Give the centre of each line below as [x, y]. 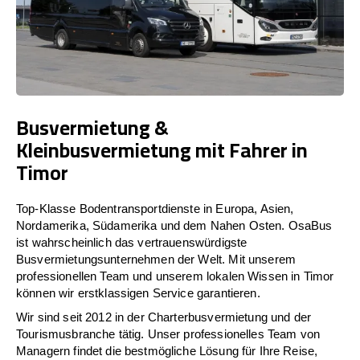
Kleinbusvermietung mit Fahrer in [162, 149]
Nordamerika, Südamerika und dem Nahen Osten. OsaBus [174, 225]
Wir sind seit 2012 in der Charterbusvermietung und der [164, 317]
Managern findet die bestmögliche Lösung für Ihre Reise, [167, 350]
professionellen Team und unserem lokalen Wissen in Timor [175, 276]
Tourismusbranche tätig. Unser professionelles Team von [168, 333]
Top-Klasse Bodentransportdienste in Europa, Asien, [155, 208]
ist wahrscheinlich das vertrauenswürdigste [132, 242]
